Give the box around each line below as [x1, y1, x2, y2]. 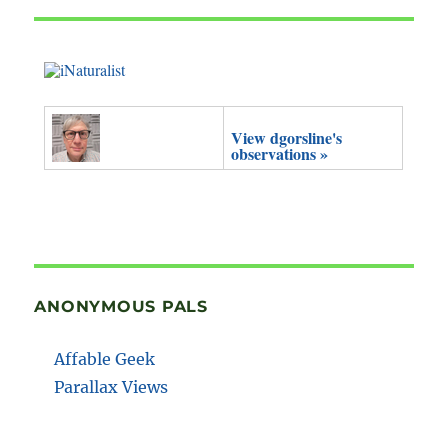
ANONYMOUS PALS [34, 296, 208, 316]
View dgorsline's [231, 125, 343, 149]
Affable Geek [54, 348, 156, 369]
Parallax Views [54, 376, 169, 397]
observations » [231, 141, 329, 165]
